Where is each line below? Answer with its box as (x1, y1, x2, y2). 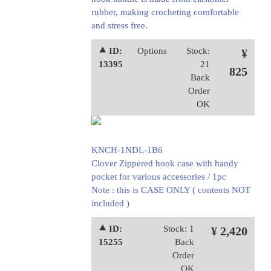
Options (137, 46, 168, 56)
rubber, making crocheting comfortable (91, 7, 239, 17)
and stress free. (91, 21, 148, 30)
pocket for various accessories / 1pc (91, 172, 226, 181)
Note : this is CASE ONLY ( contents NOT (91, 185, 250, 195)
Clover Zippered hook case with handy (91, 158, 238, 168)
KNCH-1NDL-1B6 (91, 145, 163, 155)
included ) (91, 198, 129, 208)
